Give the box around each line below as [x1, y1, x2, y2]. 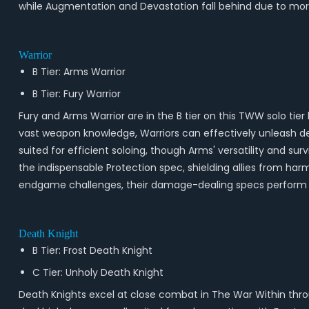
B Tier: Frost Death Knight [32, 243, 152, 257]
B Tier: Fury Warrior [32, 87, 121, 101]
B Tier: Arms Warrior [32, 65, 126, 79]
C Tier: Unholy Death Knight [32, 266, 163, 279]
